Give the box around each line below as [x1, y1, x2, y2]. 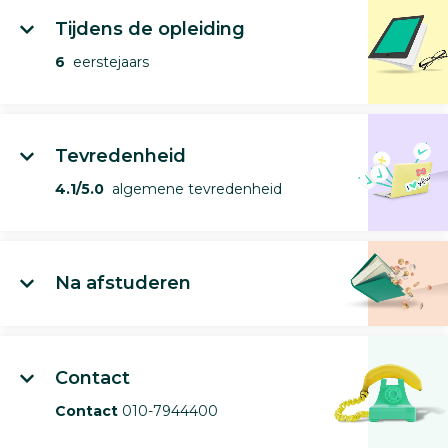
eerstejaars [65, 52, 149, 71]
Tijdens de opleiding [55, 17, 245, 40]
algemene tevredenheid [104, 179, 282, 198]
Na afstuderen [55, 271, 191, 294]
